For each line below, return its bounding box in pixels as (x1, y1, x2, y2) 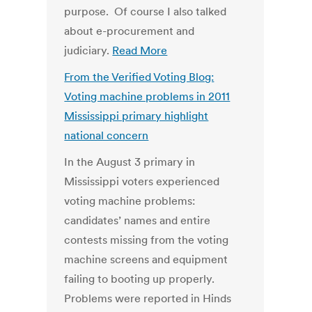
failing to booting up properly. (64, 272, 215, 286)
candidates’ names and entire (64, 213, 211, 228)
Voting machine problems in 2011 (64, 89, 231, 104)
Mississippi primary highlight (64, 109, 209, 123)
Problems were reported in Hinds (64, 291, 232, 306)
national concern (64, 128, 149, 143)
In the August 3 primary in (64, 155, 196, 169)
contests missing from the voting (64, 233, 229, 247)
